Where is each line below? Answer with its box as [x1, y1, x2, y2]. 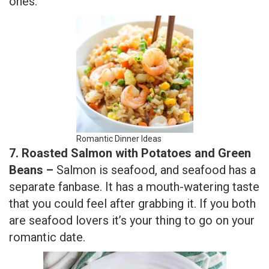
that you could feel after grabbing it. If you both [9, 196, 256, 211]
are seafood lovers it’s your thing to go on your [9, 213, 255, 228]
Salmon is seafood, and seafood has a [56, 163, 256, 178]
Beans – [9, 163, 56, 178]
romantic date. [9, 230, 85, 245]
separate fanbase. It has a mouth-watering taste [9, 180, 259, 195]
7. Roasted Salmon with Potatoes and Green [9, 146, 251, 161]
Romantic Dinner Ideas [76, 134, 162, 144]
